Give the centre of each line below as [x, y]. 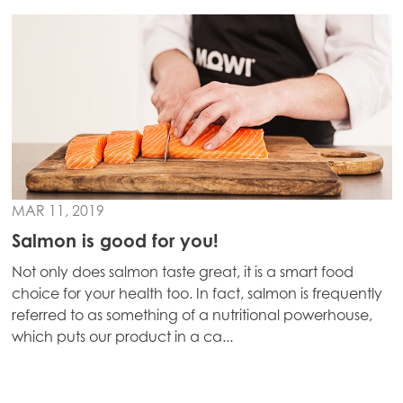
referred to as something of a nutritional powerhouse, [192, 315]
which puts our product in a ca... [122, 336]
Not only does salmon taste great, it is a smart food [182, 272]
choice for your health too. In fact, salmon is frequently [197, 293]
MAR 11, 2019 [58, 210]
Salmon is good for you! [115, 241]
